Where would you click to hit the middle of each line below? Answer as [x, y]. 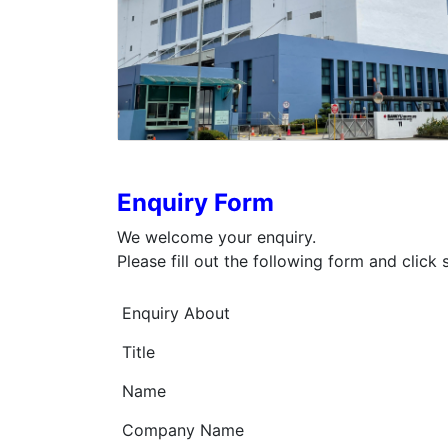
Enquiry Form [195, 202]
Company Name [182, 429]
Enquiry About [175, 312]
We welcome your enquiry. [216, 236]
